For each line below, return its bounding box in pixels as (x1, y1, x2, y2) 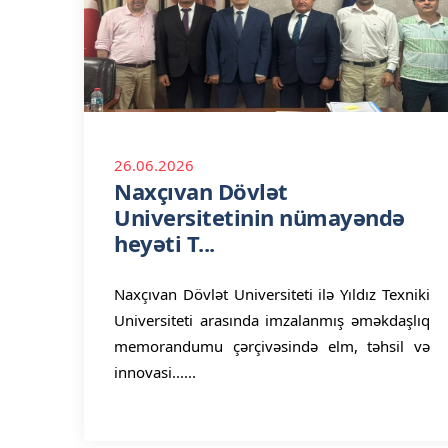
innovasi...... (114, 362, 196, 382)
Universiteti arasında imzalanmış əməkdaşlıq (114, 310, 430, 330)
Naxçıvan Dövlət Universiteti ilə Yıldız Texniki (114, 284, 430, 304)
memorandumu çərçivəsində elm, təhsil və (114, 336, 430, 356)
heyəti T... (114, 228, 215, 258)
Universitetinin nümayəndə (114, 202, 405, 232)
